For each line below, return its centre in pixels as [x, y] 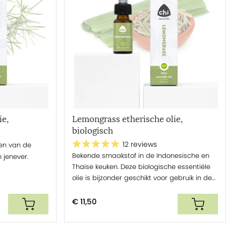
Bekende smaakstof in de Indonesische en [141, 155]
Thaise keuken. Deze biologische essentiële [141, 166]
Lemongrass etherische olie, [127, 119]
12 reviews [140, 145]
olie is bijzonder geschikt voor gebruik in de [142, 178]
